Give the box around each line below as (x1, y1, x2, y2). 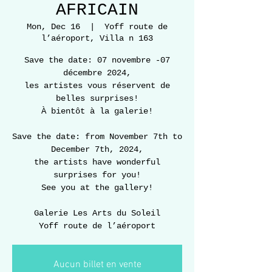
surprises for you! (53, 170, 141, 180)
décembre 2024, (63, 68, 131, 78)
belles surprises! (56, 93, 138, 104)
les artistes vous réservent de (24, 81, 170, 91)
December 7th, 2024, (51, 144, 143, 155)
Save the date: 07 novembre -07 (24, 55, 170, 66)
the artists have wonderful (34, 157, 160, 168)
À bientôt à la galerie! (41, 106, 153, 117)
